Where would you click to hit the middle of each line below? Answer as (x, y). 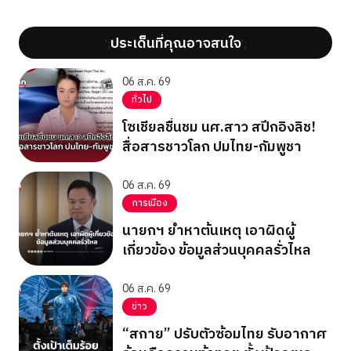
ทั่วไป (142, 100)
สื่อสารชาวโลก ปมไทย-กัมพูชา (212, 147)
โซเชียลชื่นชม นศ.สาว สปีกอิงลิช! (219, 127)
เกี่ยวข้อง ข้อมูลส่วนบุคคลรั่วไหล (217, 250)
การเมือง (150, 203)
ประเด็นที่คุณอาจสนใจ (175, 44)
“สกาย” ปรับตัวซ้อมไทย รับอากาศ (224, 334)
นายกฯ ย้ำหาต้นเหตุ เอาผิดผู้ (209, 231)
